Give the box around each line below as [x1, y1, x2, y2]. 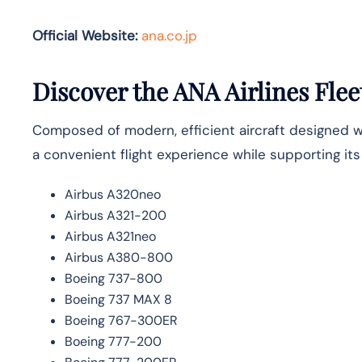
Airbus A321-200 [65, 206, 166, 224]
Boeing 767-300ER [65, 311, 178, 329]
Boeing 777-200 [65, 332, 162, 350]
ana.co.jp [141, 26, 197, 44]
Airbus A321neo [65, 227, 156, 245]
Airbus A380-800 [65, 248, 173, 266]
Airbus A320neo [65, 185, 161, 203]
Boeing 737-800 [65, 269, 162, 287]
